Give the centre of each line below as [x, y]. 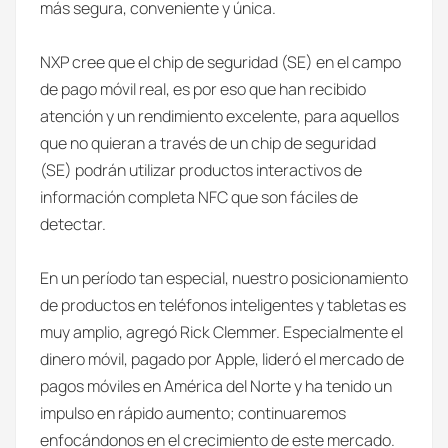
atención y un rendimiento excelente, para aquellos [219, 116]
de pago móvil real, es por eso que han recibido [203, 89]
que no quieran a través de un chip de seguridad [208, 143]
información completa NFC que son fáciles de [199, 197]
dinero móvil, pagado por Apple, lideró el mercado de [222, 359]
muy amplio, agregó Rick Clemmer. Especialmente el [221, 332]
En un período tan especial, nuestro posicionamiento [224, 278]
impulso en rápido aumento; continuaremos [193, 413]
